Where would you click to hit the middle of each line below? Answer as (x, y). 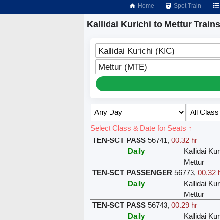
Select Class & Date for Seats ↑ (141, 128)
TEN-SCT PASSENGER (132, 172)
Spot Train (187, 6)
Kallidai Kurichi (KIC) (136, 50)
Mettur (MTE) (123, 67)
